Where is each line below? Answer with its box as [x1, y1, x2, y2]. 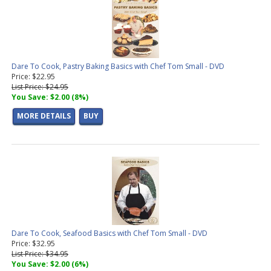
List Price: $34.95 [11, 249, 68, 260]
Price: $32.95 [11, 238, 55, 249]
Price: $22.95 [11, 71, 55, 82]
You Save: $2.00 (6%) [11, 259, 88, 270]
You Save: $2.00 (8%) [11, 92, 88, 103]
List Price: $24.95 [11, 82, 68, 93]
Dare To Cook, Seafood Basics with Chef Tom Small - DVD [11, 228, 207, 239]
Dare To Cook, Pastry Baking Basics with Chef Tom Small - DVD [11, 61, 224, 72]
